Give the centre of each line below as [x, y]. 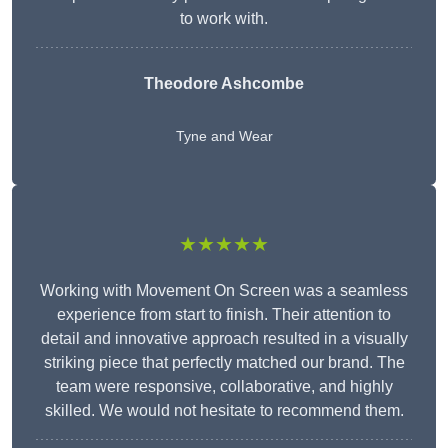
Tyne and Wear [224, 136]
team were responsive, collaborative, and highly [224, 387]
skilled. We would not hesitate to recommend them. [224, 411]
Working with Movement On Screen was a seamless [224, 291]
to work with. [224, 19]
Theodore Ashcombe [224, 84]
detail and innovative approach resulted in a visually [224, 339]
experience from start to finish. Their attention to [224, 315]
